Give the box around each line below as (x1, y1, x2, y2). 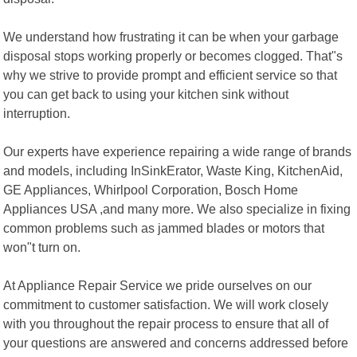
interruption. (3, 105, 71, 120)
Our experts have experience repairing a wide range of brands (3, 143, 352, 159)
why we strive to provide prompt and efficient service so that (3, 67, 338, 82)
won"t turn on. (3, 239, 81, 254)
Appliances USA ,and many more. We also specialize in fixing (3, 201, 351, 216)
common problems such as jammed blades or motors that (3, 220, 325, 235)
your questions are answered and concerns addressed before (3, 335, 349, 350)
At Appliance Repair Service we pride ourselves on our (3, 277, 312, 292)
